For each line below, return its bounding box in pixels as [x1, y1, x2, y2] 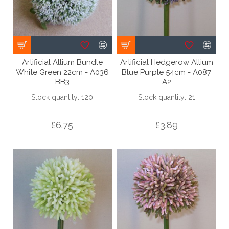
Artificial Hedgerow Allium [120, 57, 213, 67]
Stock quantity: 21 [138, 93, 195, 101]
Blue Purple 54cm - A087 [122, 67, 212, 77]
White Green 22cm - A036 [15, 67, 109, 77]
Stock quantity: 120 [31, 93, 94, 101]
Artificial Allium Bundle [21, 57, 103, 67]
